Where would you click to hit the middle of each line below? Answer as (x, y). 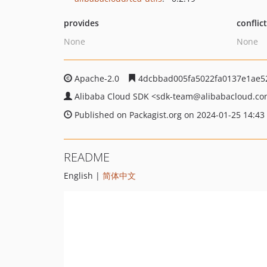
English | (83, 176)
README (87, 157)
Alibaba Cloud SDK (113, 96)
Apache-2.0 (97, 78)
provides (81, 23)
